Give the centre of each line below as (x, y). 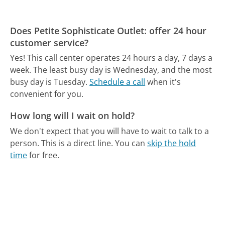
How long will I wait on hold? (73, 116)
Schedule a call (118, 82)
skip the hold (172, 143)
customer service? (49, 42)
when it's (163, 82)
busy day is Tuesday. (49, 82)
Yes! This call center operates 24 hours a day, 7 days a (111, 58)
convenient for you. (47, 94)
